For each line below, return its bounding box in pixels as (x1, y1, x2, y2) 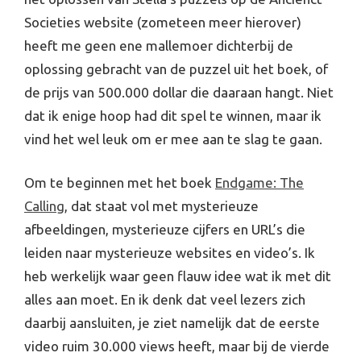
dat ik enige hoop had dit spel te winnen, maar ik (24, 107, 322, 123)
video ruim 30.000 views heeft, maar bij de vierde (24, 338, 330, 354)
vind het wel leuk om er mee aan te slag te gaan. (24, 131, 322, 147)
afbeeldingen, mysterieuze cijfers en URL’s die (24, 221, 305, 237)
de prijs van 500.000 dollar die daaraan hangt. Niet (24, 84, 334, 100)
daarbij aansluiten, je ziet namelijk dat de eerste (24, 314, 320, 330)
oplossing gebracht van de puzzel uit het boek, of (24, 60, 328, 77)
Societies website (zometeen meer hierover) (24, 14, 301, 30)
